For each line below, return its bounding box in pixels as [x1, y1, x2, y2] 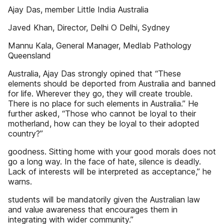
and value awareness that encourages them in [8, 204, 177, 214]
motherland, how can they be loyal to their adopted [8, 118, 199, 128]
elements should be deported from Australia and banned [8, 78, 216, 88]
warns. [8, 176, 32, 186]
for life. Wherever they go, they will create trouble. [8, 88, 192, 98]
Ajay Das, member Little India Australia [8, 4, 148, 14]
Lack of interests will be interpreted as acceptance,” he [8, 166, 211, 176]
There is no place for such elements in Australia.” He [8, 98, 198, 108]
